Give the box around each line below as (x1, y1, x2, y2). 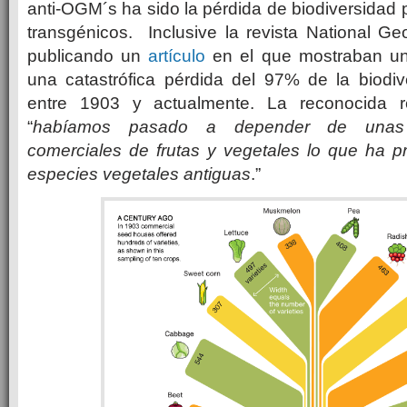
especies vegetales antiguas (27, 164, 251, 184)
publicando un (27, 46, 149, 65)
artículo (148, 46, 206, 65)
